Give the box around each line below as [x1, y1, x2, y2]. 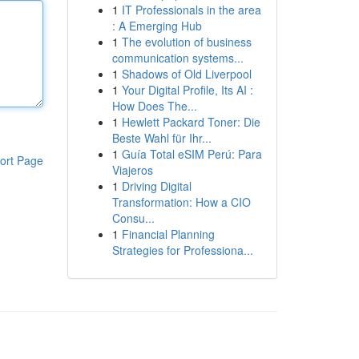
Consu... [111, 210, 155, 226]
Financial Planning [121, 226, 215, 242]
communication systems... [111, 50, 244, 66]
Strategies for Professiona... [111, 242, 253, 258]
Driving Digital [121, 178, 192, 194]
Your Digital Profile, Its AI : [121, 82, 253, 98]
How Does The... [111, 98, 197, 114]
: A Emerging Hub [111, 18, 202, 34]
